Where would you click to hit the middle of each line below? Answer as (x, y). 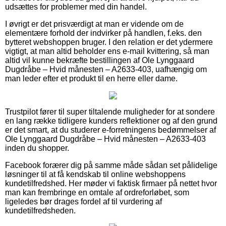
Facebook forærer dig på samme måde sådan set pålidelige (111, 165)
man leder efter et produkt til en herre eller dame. (91, 78)
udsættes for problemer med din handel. (76, 7)
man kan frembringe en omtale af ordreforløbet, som (97, 192)
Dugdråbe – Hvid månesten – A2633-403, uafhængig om (106, 69)
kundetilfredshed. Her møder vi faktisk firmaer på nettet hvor (111, 183)
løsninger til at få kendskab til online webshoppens (95, 174)
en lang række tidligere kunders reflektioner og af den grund (111, 121)
